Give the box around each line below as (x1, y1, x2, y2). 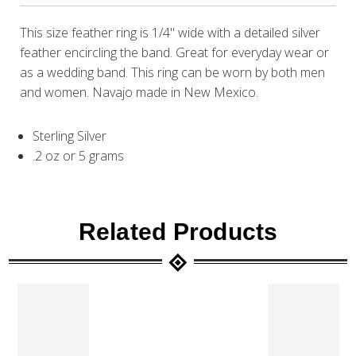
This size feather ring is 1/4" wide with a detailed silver (20, 24, 321, 42)
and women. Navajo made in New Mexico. (20, 83, 259, 102)
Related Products (78, 219, 278, 246)
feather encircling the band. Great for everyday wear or (20, 44, 330, 62)
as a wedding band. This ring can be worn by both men (20, 64, 326, 82)
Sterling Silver (33, 127, 107, 145)
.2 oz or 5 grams (33, 147, 125, 165)
